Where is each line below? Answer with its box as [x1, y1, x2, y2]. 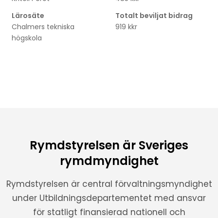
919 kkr [115, 22, 137, 32]
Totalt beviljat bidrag [115, 11, 193, 20]
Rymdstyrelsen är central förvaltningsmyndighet [6, 178, 212, 190]
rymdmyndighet [59, 153, 159, 169]
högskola [11, 33, 42, 43]
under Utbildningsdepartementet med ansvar [12, 192, 206, 204]
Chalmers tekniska [11, 22, 74, 32]
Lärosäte [11, 11, 44, 20]
